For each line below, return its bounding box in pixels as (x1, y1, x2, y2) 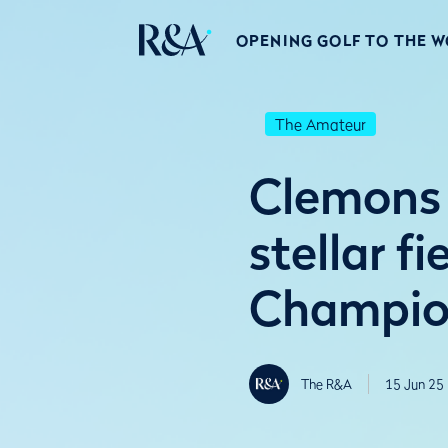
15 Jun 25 (385, 376, 444, 392)
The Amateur (275, 115, 366, 133)
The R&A (301, 376, 352, 392)
